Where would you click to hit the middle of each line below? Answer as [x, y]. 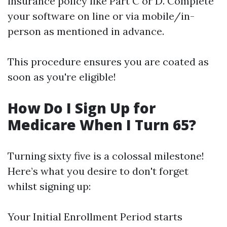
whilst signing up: [49, 186]
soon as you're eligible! [62, 77]
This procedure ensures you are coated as [108, 62]
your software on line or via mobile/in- [101, 16]
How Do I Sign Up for [82, 108]
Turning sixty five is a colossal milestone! [106, 156]
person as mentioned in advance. [86, 31]
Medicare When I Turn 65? [102, 125]
